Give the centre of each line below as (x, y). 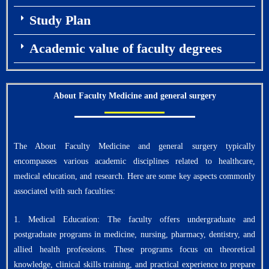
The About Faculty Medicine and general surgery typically (134, 147)
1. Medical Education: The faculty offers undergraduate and (134, 220)
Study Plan (60, 20)
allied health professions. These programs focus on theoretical (134, 250)
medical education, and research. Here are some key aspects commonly (134, 177)
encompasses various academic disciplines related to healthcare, (134, 162)
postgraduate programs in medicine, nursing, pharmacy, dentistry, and (134, 235)
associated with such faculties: (65, 192)
